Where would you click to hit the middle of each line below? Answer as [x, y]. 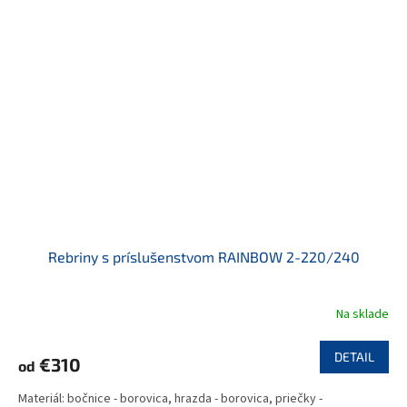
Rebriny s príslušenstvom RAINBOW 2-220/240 [203, 257]
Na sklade [362, 314]
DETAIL [354, 357]
